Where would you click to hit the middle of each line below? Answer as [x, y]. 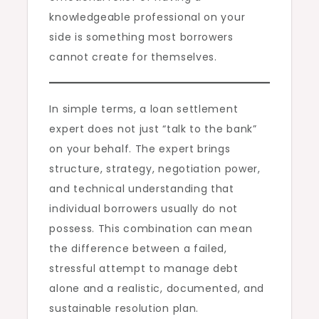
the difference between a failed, [138, 249]
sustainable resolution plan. [124, 309]
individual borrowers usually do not [143, 209]
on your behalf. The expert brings [140, 149]
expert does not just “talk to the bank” [153, 129]
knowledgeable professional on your [147, 17]
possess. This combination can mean [151, 229]
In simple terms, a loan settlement [144, 109]
